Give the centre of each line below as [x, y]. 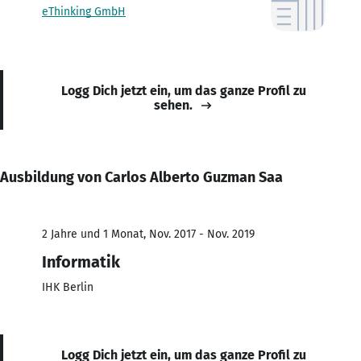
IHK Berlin [68, 287]
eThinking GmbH [84, 11]
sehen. [173, 105]
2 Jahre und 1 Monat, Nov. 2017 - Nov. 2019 [148, 234]
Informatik [81, 261]
